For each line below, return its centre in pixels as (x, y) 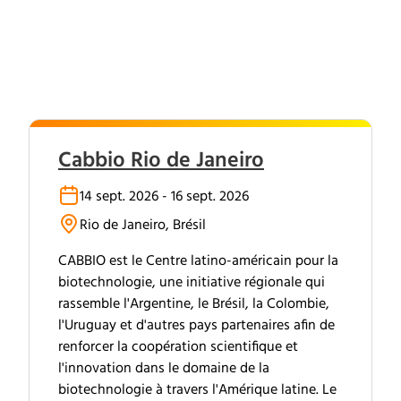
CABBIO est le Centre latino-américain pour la (198, 261)
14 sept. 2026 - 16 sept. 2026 (164, 197)
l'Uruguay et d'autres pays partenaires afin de (196, 326)
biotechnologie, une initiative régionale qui (192, 283)
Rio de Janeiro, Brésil (143, 226)
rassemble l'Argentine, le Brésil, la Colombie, (194, 304)
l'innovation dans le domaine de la (164, 369)
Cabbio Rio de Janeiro (161, 161)
